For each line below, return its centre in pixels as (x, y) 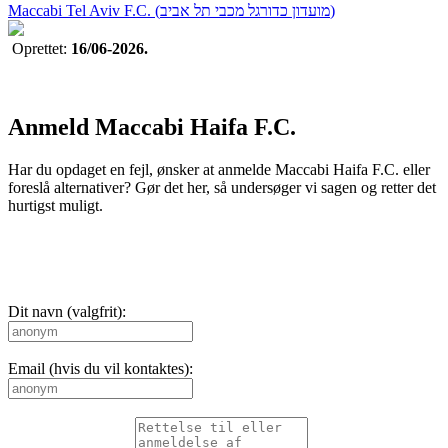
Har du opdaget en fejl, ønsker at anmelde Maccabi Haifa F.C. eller (219, 169)
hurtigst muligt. (55, 205)
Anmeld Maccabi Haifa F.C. (152, 127)
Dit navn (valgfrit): (67, 311)
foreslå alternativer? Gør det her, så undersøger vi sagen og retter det (222, 187)
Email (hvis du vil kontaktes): (100, 368)
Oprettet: (39, 49)
